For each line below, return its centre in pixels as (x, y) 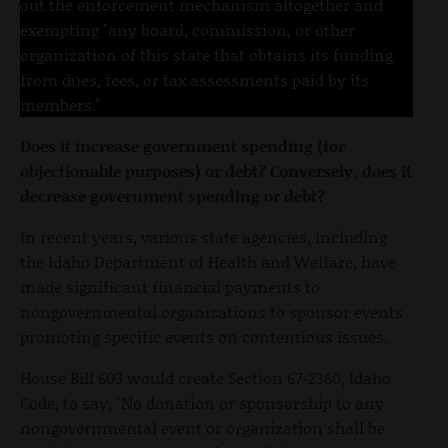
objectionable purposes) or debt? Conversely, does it (216, 171)
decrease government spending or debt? (172, 196)
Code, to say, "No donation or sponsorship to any (202, 403)
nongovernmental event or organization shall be (202, 428)
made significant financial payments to (170, 287)
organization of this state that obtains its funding (206, 55)
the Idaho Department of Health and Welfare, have (208, 262)
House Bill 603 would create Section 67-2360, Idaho (205, 378)
